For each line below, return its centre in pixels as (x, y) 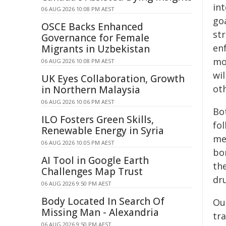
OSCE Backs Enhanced (92, 27)
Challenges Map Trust (92, 172)
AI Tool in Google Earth (95, 160)
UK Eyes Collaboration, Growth (113, 79)
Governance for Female (95, 38)
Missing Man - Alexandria (100, 212)
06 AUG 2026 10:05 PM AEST (78, 143)
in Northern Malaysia (91, 90)
